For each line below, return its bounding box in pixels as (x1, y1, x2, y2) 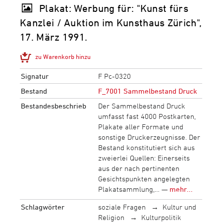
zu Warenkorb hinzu (35, 53, 91, 61)
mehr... (169, 185, 193, 194)
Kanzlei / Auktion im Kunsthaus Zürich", (20, 17, 202, 29)
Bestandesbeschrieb (20, 102, 86, 111)
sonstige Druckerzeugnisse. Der (98, 133, 200, 142)
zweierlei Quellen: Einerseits (98, 154, 190, 163)
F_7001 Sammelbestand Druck (98, 87, 197, 96)
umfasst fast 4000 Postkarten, (98, 112, 196, 121)
